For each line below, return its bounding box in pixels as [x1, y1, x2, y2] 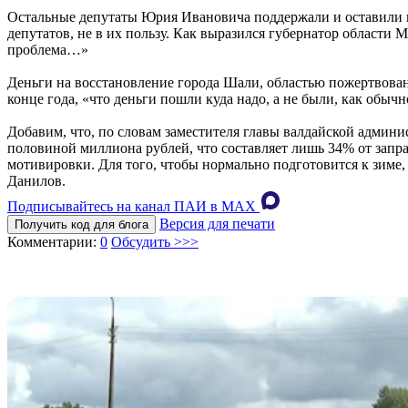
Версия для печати [159, 215, 275, 231]
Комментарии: [7, 233, 100, 250]
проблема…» [7, 41, 88, 57]
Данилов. [7, 172, 66, 189]
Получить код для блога [15, 217, 148, 231]
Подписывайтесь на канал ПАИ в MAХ [7, 198, 256, 214]
